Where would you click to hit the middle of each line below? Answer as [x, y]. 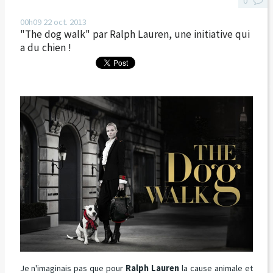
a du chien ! [45, 48]
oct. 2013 [70, 22]
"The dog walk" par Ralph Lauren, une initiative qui [135, 34]
